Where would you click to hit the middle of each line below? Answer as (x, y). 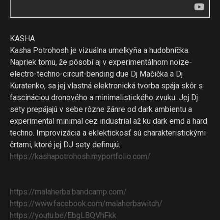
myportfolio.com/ (121, 156)
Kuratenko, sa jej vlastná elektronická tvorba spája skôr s (106, 86)
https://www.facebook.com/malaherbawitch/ (86, 204)
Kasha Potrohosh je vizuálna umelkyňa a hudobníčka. (100, 50)
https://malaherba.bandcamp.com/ (68, 192)
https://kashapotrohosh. (51, 156)
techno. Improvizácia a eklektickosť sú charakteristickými (108, 133)
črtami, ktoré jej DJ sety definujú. (65, 145)
